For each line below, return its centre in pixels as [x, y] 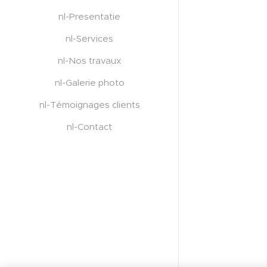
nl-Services [89, 39]
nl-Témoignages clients [89, 105]
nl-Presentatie [89, 17]
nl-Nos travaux [89, 61]
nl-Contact [89, 127]
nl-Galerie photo [89, 83]
